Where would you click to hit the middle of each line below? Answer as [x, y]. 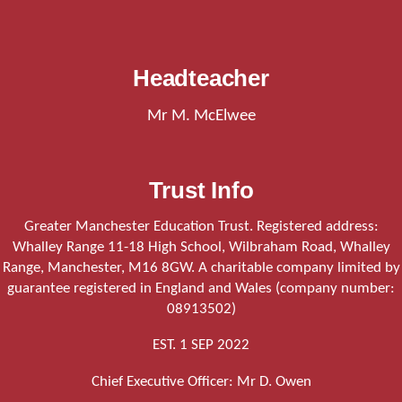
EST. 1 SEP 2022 [201, 345]
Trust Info [201, 190]
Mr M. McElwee [201, 116]
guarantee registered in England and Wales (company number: [201, 288]
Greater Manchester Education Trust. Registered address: [201, 226]
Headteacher [201, 78]
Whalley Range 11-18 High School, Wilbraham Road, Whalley [201, 247]
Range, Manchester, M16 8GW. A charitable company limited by [201, 267]
